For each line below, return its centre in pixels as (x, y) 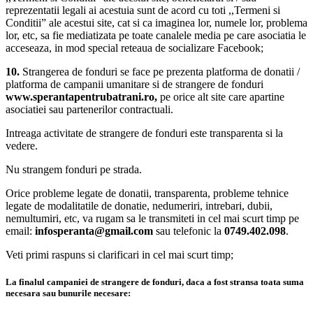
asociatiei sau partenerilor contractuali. (89, 109)
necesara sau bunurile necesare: (68, 293)
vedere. (22, 145)
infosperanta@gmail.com (94, 231)
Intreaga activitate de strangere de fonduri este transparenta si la (144, 133)
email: (20, 231)
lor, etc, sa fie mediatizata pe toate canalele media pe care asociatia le (156, 35)
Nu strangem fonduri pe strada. (74, 169)
